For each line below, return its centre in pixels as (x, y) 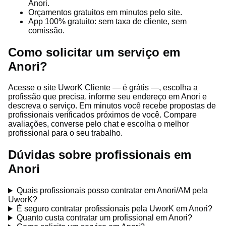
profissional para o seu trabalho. (65, 133)
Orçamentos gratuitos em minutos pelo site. (105, 12)
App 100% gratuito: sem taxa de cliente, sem (107, 21)
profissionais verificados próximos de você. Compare (102, 115)
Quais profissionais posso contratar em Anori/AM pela (112, 191)
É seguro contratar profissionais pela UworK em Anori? (114, 209)
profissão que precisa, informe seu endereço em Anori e (107, 97)
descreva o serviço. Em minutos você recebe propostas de (112, 106)
